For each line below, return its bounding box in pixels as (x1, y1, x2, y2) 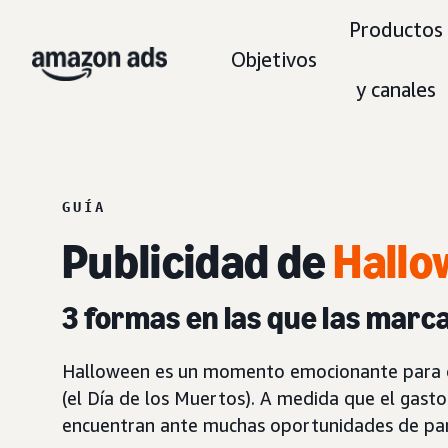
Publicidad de (62, 233, 334, 290)
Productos (349, 18, 443, 41)
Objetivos (231, 48, 317, 71)
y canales (356, 78, 436, 101)
